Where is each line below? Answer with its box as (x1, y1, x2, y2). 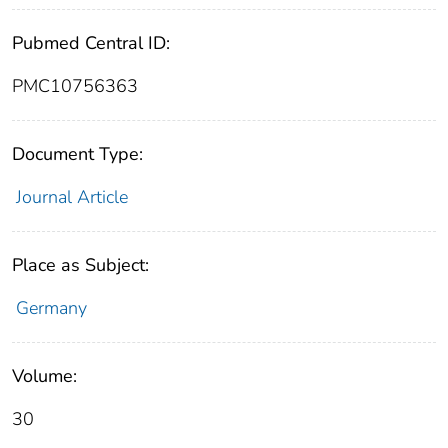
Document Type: (12, 142, 143, 167)
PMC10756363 (12, 74, 138, 99)
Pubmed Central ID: (12, 31, 170, 56)
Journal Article (15, 185, 128, 210)
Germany (15, 296, 87, 321)
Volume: (12, 364, 77, 389)
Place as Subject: (12, 253, 149, 278)
